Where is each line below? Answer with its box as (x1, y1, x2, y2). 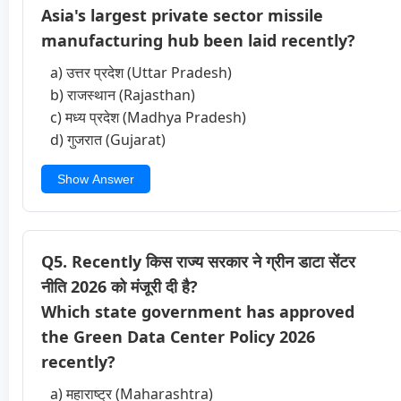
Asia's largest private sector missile (41, 4, 323, 26)
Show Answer (57, 171, 134, 186)
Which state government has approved (41, 300, 354, 322)
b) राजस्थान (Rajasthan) (50, 84, 195, 105)
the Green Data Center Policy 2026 (41, 325, 315, 347)
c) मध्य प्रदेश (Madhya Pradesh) (50, 107, 246, 127)
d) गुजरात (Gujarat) (50, 129, 166, 149)
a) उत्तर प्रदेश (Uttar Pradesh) (50, 62, 232, 82)
